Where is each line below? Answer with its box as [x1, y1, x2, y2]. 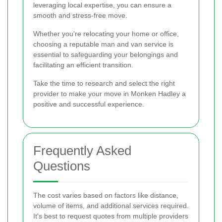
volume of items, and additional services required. [33, 201, 189, 210]
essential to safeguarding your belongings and [33, 50, 178, 58]
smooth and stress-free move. [33, 11, 127, 19]
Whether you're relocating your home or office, [33, 29, 179, 38]
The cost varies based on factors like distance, [33, 191, 178, 199]
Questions [33, 158, 90, 173]
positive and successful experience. [33, 100, 144, 108]
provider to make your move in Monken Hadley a [33, 89, 186, 98]
